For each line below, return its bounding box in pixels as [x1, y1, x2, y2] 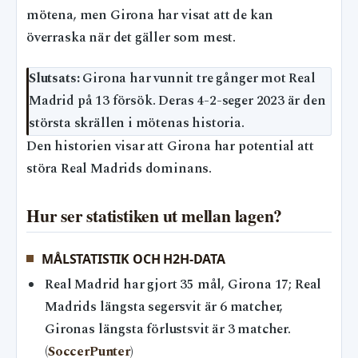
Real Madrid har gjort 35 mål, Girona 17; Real [45, 274, 322, 295]
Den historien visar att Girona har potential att [26, 137, 314, 157]
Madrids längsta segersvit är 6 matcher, [45, 296, 284, 317]
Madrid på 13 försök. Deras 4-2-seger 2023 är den [29, 91, 326, 112]
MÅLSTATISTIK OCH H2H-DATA [42, 249, 225, 268]
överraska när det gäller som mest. [26, 27, 237, 48]
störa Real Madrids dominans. [26, 159, 213, 180]
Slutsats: [29, 69, 80, 89]
